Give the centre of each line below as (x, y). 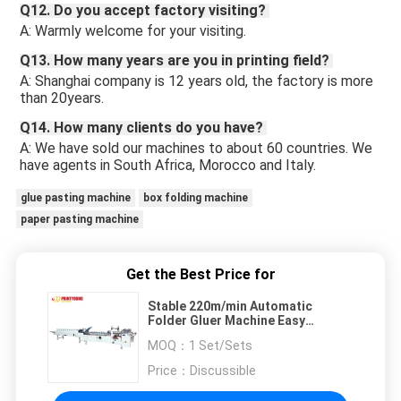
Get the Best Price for (200, 275)
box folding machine (195, 197)
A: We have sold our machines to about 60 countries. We (196, 148)
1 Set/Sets (221, 346)
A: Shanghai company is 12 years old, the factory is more (196, 81)
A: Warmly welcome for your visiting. (132, 30)
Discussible (223, 371)
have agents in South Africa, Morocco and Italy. (169, 165)
